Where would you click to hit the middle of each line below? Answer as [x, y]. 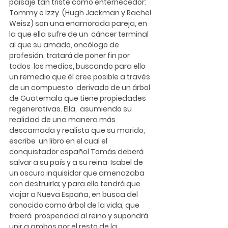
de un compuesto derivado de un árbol [80, 87]
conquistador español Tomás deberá [77, 151]
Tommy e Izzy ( [37, 12]
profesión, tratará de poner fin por [70, 55]
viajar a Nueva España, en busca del [74, 194]
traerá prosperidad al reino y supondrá [79, 216]
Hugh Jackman [93, 12]
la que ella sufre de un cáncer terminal [80, 34]
